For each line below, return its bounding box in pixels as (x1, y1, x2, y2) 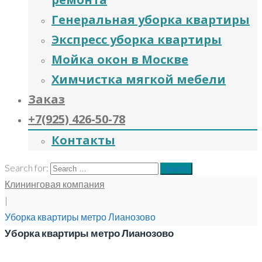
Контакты (51, 132, 115, 148)
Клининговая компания (5, 178, 105, 189)
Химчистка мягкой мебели (51, 71, 226, 87)
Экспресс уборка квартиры (51, 32, 222, 47)
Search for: (5, 162, 49, 173)
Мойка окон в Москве (51, 51, 188, 67)
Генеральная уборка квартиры (51, 12, 250, 27)
